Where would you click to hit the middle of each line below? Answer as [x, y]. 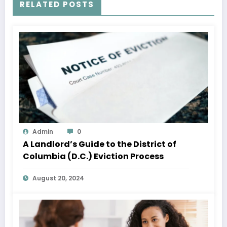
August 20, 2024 [58, 178]
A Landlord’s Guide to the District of [100, 144]
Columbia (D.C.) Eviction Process [93, 157]
